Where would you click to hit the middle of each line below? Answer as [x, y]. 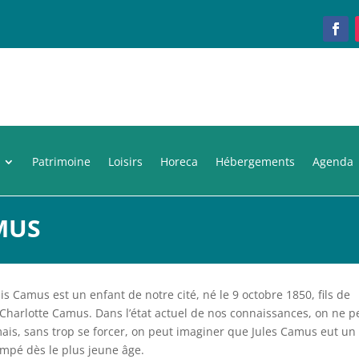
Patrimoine [61, 161]
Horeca [179, 161]
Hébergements [255, 161]
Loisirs [125, 161]
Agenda [333, 161]
